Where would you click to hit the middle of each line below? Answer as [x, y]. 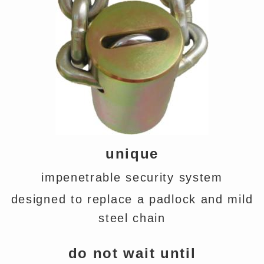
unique [132, 154]
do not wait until [132, 253]
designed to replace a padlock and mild [132, 199]
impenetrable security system [132, 177]
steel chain [132, 218]
